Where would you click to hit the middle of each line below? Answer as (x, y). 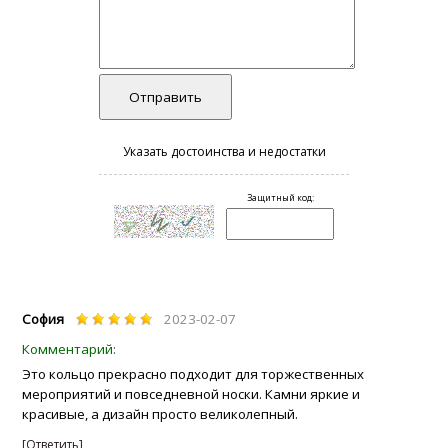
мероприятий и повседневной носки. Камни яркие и (191, 394)
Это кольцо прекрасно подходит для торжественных (193, 374)
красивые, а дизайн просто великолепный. (160, 414)
